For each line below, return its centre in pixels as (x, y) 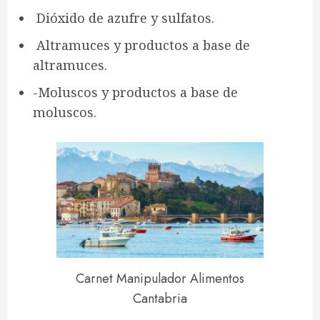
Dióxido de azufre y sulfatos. (124, 18)
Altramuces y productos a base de (141, 45)
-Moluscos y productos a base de (135, 92)
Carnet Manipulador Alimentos (160, 278)
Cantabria (160, 298)
